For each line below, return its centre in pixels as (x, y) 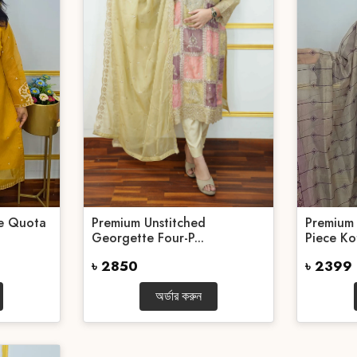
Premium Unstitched (148, 223)
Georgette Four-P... (147, 238)
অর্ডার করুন (178, 296)
